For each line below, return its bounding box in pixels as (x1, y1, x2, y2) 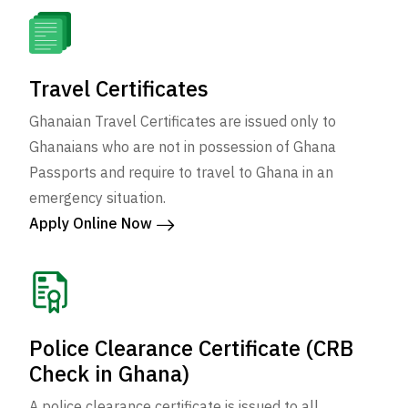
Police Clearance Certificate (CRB (29, 334, 353, 362)
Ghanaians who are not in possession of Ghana (29, 138, 336, 157)
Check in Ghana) (29, 360, 189, 388)
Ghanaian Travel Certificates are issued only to (29, 112, 336, 131)
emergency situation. (29, 189, 166, 208)
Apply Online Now (29, 214, 156, 233)
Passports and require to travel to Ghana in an (29, 163, 333, 182)
